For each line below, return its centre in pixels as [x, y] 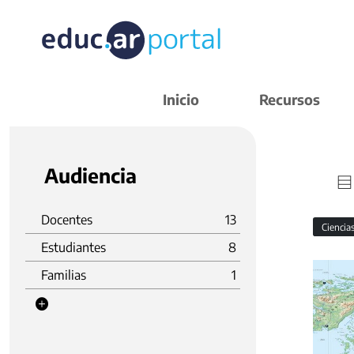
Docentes [67, 220]
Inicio [181, 99]
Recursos [290, 99]
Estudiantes [73, 247]
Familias [64, 275]
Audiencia [90, 175]
